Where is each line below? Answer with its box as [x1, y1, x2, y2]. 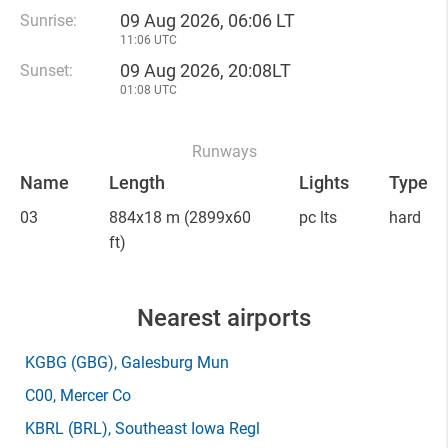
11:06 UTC [120, 33, 177, 47]
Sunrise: [20, 11, 77, 30]
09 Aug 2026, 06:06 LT [120, 10, 295, 31]
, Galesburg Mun [114, 353, 229, 372]
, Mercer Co [53, 386, 131, 405]
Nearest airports [137, 304, 311, 332]
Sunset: [20, 61, 73, 80]
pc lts [299, 208, 337, 227]
